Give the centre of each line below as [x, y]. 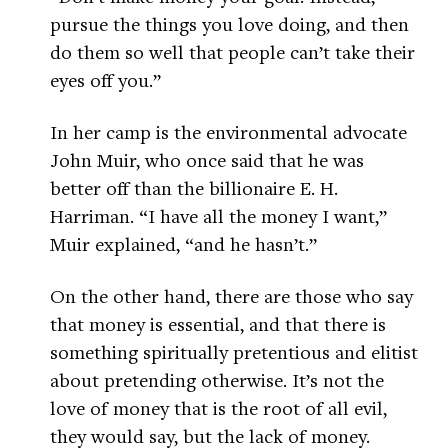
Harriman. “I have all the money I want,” [218, 216]
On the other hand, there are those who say [231, 296]
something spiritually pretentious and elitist [234, 352]
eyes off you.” [105, 80]
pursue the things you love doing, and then [229, 24]
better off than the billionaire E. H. [194, 188]
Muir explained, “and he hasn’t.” [183, 244]
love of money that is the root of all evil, [218, 408]
